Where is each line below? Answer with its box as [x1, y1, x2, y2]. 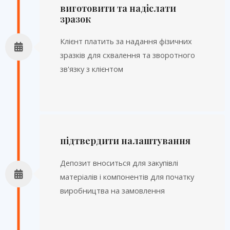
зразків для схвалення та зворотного [60, 50, 195, 61]
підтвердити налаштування [60, 134, 190, 147]
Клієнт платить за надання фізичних [60, 36, 192, 47]
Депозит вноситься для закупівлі [60, 158, 178, 168]
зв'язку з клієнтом [60, 64, 123, 74]
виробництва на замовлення [60, 185, 165, 196]
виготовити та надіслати [60, 2, 176, 15]
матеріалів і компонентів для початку [60, 171, 194, 182]
